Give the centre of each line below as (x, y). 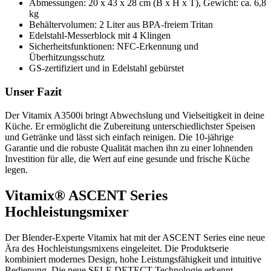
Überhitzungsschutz (67, 57)
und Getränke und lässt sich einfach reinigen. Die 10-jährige (119, 137)
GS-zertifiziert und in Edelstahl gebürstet (106, 68)
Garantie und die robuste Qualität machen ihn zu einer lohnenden (129, 148)
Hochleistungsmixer (67, 211)
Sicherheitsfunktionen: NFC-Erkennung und (114, 47)
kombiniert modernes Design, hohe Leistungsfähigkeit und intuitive (133, 259)
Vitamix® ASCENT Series (86, 195)
